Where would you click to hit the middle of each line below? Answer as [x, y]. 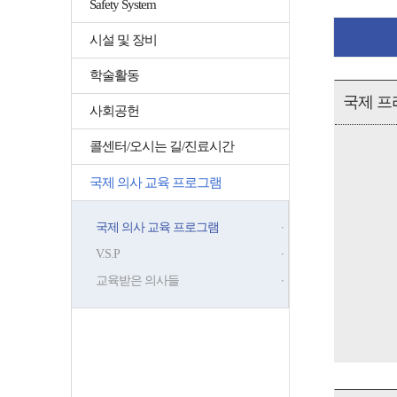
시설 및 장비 [123, 40]
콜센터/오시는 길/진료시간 [161, 146]
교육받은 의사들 [137, 280]
